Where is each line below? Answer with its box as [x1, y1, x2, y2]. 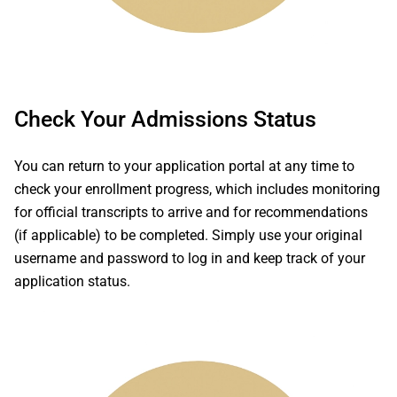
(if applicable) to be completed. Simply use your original [14, 227, 362, 244]
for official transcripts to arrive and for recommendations [14, 204, 368, 221]
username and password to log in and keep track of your [14, 250, 365, 267]
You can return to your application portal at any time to [14, 158, 354, 175]
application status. [14, 273, 130, 290]
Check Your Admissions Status [14, 106, 316, 132]
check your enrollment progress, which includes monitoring [14, 181, 380, 198]
